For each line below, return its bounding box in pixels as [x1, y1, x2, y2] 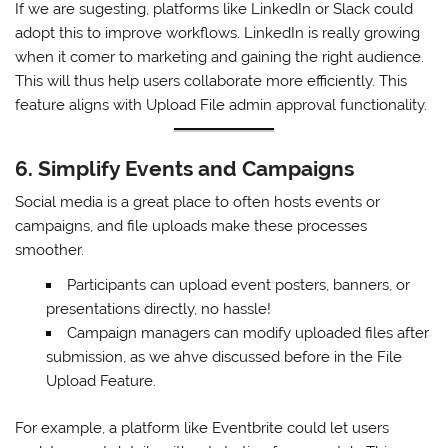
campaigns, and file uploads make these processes [15, 217, 368, 236]
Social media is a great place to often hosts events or [15, 193, 381, 212]
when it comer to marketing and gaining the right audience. [15, 47, 425, 66]
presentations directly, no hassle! [45, 300, 271, 319]
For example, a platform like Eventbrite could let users [15, 419, 390, 438]
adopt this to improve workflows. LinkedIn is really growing [15, 23, 421, 42]
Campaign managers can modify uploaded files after [66, 324, 429, 343]
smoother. [15, 241, 85, 260]
